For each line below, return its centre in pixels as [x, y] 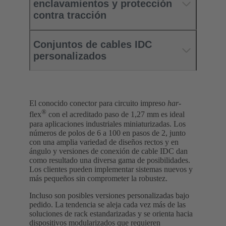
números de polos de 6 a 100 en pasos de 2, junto [107, 133]
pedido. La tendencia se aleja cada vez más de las [107, 204]
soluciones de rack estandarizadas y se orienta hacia [111, 213]
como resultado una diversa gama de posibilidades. [110, 160]
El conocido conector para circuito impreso [98, 103]
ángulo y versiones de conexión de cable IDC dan [108, 151]
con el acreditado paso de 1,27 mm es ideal [116, 115]
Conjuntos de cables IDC [93, 45]
